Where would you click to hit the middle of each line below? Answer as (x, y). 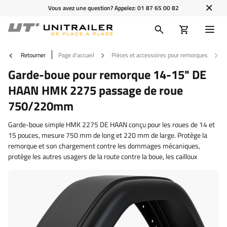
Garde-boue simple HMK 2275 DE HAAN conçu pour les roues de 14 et (111, 124)
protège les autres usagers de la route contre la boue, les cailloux (103, 156)
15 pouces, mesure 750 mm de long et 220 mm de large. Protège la (108, 135)
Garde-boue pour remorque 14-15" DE (107, 74)
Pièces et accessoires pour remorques (160, 55)
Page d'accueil (76, 55)
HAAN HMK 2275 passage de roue (96, 90)
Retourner (32, 55)
